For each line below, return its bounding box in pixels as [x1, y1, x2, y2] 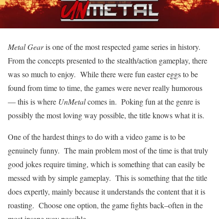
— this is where [8, 96, 58, 107]
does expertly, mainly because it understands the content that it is [8, 186, 205, 197]
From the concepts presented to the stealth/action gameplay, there [8, 55, 207, 66]
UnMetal [58, 96, 86, 107]
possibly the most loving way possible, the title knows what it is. [8, 110, 204, 121]
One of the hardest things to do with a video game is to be [8, 131, 185, 142]
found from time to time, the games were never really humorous [8, 83, 202, 93]
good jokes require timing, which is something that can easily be [8, 159, 205, 170]
